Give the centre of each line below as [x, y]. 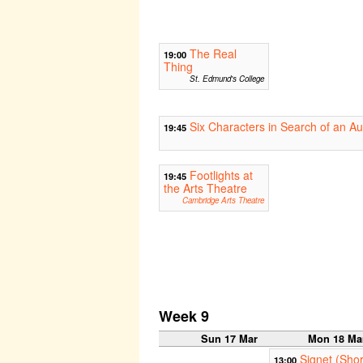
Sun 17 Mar [229, 339]
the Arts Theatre [205, 188]
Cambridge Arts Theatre [223, 201]
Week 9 [184, 316]
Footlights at [221, 175]
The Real [213, 54]
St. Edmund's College [226, 79]
